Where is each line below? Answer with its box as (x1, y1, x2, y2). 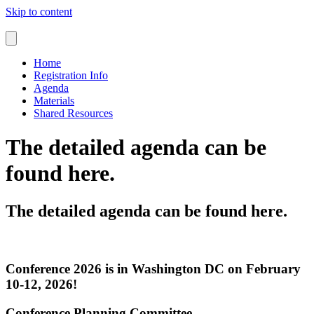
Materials (34, 95, 74, 107)
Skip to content (6, 6, 72, 18)
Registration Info (34, 69, 108, 81)
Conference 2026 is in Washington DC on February (6, 261, 301, 276)
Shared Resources (34, 107, 113, 119)
